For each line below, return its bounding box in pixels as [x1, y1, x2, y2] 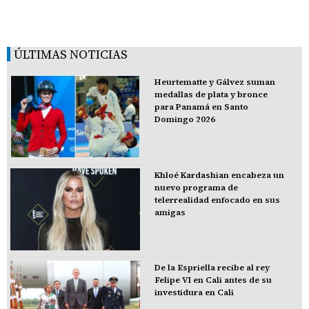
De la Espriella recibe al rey [154, 262, 270, 274]
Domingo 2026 [154, 113, 215, 125]
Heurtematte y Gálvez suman [154, 76, 275, 88]
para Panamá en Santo [154, 101, 248, 112]
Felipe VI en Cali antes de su [154, 275, 272, 286]
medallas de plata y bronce [154, 88, 268, 100]
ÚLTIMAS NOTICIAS [14, 45, 128, 63]
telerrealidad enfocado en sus [154, 194, 280, 206]
